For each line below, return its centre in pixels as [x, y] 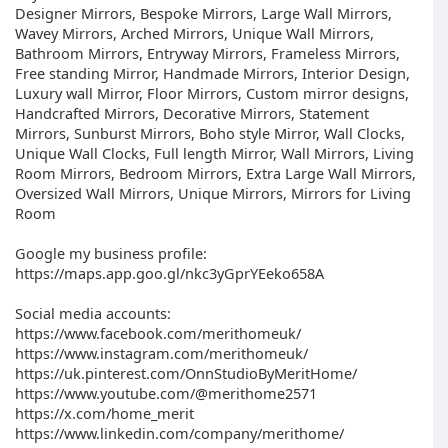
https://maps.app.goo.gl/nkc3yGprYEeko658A [169, 273]
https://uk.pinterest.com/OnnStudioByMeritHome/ [186, 373]
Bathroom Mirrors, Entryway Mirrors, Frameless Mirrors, [207, 53]
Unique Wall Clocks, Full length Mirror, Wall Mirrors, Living [214, 153]
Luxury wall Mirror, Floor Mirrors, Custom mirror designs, [212, 93]
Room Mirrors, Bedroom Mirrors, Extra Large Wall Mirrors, [215, 173]
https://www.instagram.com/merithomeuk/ [161, 353]
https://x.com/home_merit [104, 413]
